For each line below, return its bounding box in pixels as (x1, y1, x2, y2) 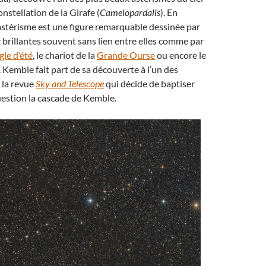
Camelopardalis (100, 7, 160, 18)
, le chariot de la (33, 49, 97, 61)
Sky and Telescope (36, 78, 104, 89)
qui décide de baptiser (104, 78, 195, 89)
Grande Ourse (97, 49, 155, 61)
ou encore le (155, 49, 206, 61)
